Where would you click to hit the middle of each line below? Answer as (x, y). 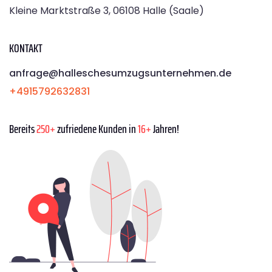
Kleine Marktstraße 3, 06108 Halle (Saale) (107, 10)
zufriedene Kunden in (97, 128)
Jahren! (165, 128)
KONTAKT (26, 48)
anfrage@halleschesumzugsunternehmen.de (120, 73)
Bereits (23, 128)
